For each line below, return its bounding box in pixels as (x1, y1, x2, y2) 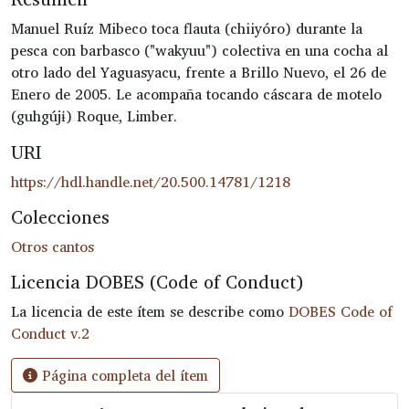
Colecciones (11, 201, 110, 232)
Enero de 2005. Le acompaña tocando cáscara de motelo (11, 81, 382, 106)
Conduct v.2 (11, 320, 89, 345)
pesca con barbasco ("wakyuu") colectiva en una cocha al (11, 37, 388, 62)
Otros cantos (11, 234, 94, 258)
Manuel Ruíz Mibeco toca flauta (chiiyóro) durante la (11, 16, 362, 40)
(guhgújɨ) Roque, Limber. (11, 103, 177, 128)
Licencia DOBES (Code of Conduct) (11, 266, 303, 297)
